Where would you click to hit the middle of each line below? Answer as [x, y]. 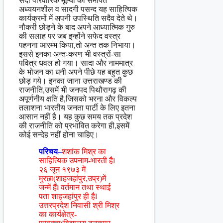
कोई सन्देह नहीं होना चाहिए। [59, 135]
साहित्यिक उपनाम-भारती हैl [77, 161]
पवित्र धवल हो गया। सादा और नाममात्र [76, 63]
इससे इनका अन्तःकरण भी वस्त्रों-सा [70, 54]
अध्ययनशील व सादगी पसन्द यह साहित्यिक [78, 9]
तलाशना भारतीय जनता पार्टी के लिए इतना [77, 108]
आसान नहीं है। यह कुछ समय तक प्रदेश [75, 117]
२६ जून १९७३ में [62, 170]
